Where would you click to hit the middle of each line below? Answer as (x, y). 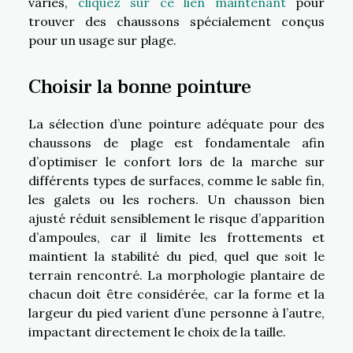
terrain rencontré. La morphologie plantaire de (176, 275)
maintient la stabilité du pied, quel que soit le (176, 256)
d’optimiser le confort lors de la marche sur (176, 161)
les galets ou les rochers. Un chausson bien (176, 199)
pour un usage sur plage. (102, 41)
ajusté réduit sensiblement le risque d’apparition (176, 218)
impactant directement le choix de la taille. (157, 331)
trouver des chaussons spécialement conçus (176, 22)
